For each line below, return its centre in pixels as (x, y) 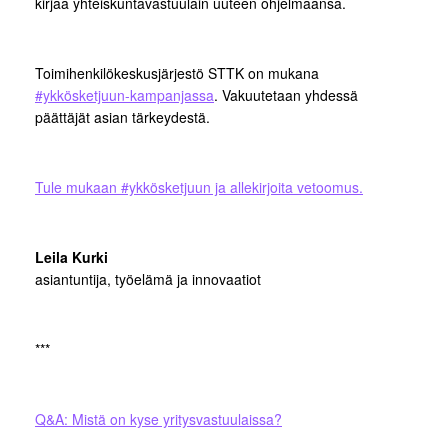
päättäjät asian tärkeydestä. (122, 117)
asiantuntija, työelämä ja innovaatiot (148, 279)
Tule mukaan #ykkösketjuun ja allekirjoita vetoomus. (199, 187)
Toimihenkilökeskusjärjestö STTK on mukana (177, 73)
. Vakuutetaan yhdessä (286, 95)
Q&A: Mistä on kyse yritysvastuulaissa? (158, 419)
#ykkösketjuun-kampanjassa (124, 95)
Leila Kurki (71, 257)
